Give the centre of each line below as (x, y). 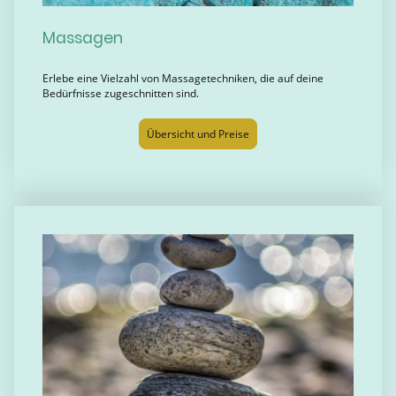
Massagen (83, 38)
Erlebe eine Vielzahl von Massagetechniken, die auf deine (183, 78)
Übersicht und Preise (198, 133)
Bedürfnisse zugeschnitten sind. (150, 93)
